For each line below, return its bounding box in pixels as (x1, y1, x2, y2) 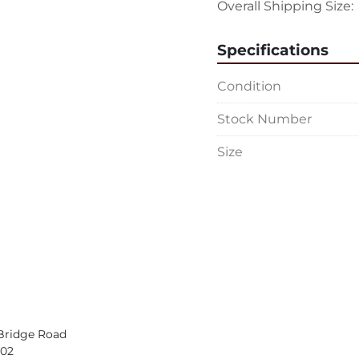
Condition (217, 79, 281, 94)
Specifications (217, 41, 329, 59)
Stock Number (217, 111, 312, 127)
